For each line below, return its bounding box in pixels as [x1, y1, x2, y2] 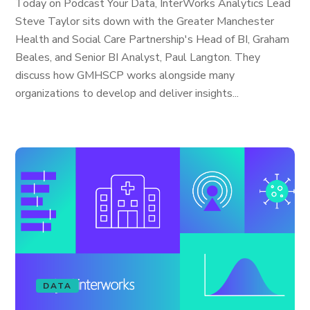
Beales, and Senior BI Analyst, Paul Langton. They [15, 50, 261, 65]
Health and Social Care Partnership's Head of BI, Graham [15, 32, 290, 47]
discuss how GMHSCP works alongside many [15, 68, 235, 83]
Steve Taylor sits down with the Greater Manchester [15, 14, 275, 29]
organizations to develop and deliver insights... [15, 86, 239, 101]
